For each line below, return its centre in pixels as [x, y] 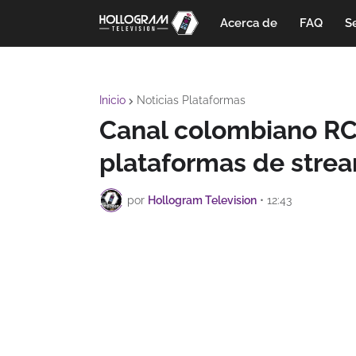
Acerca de [248, 23]
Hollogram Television [202, 200]
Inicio [112, 100]
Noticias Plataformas [191, 100]
